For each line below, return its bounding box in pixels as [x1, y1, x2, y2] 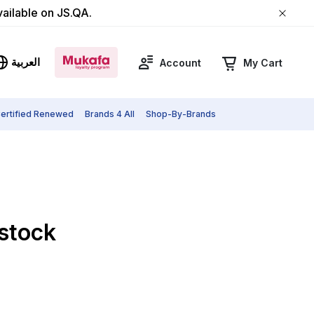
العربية [11, 55, 40, 69]
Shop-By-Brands [146, 109, 216, 119]
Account [160, 56, 201, 69]
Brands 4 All [85, 109, 135, 119]
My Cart [243, 56, 282, 69]
